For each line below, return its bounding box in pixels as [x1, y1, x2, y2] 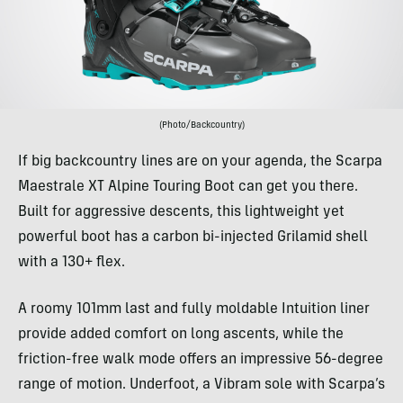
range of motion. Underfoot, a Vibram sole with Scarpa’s [18, 378, 385, 393]
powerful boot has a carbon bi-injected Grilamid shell [18, 230, 368, 246]
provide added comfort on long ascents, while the [18, 327, 344, 343]
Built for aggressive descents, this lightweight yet [18, 205, 345, 220]
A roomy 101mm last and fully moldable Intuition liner [18, 302, 370, 318]
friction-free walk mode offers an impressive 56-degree [18, 353, 383, 368]
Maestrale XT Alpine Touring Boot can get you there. [18, 180, 358, 195]
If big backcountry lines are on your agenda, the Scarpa [18, 155, 382, 170]
